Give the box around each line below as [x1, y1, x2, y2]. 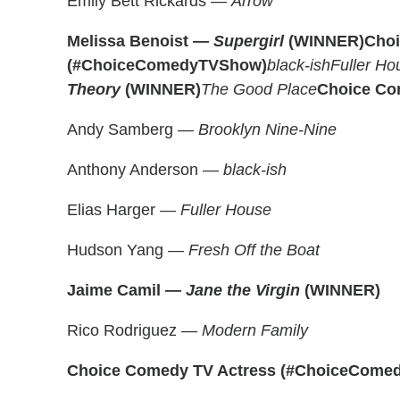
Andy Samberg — [67, 121, 198, 138]
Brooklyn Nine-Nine [198, 121, 337, 138]
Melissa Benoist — [67, 32, 213, 50]
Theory [67, 80, 121, 98]
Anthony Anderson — [67, 161, 223, 179]
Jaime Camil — [67, 281, 186, 299]
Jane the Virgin [186, 281, 300, 299]
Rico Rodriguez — [67, 321, 202, 339]
